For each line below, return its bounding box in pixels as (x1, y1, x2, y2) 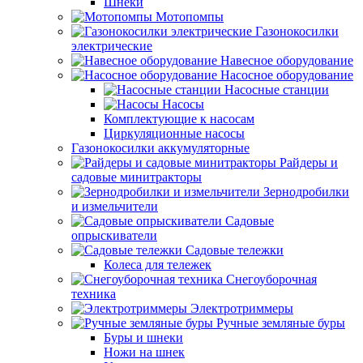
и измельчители (71, 199, 158, 213)
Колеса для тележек (104, 258, 211, 271)
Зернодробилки (263, 185, 349, 199)
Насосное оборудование (220, 68, 353, 82)
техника (71, 287, 116, 301)
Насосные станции (224, 83, 329, 96)
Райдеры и (280, 156, 338, 169)
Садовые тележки (186, 243, 284, 257)
